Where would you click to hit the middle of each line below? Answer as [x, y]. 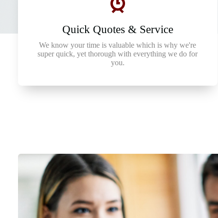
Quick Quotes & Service [118, 29]
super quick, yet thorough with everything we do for [118, 54]
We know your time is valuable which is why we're [118, 45]
